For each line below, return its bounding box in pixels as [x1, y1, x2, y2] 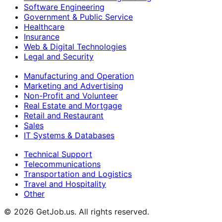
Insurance [24, 31, 59, 42]
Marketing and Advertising [24, 80, 123, 91]
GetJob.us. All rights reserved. [34, 207, 149, 217]
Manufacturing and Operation [24, 70, 134, 81]
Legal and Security [24, 51, 94, 61]
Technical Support [24, 149, 92, 160]
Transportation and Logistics [24, 169, 132, 179]
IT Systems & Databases [24, 130, 114, 140]
